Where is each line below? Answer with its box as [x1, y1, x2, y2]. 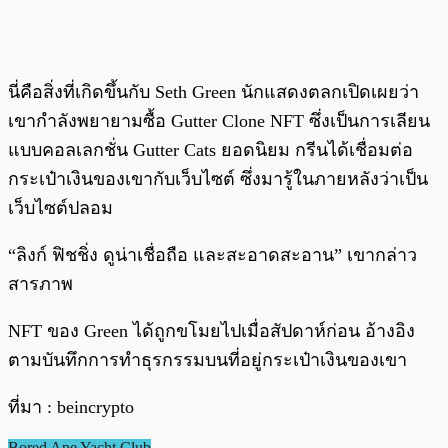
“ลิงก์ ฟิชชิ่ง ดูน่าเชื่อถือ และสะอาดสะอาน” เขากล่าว [8, 244, 417, 265]
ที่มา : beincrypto [8, 396, 134, 417]
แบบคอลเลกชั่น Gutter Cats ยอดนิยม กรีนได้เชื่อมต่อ [8, 139, 413, 160]
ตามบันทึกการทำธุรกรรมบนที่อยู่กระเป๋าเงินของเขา [8, 349, 407, 370]
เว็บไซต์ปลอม [8, 197, 113, 218]
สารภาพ [8, 273, 78, 294]
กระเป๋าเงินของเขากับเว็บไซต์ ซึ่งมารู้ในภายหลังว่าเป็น [8, 168, 428, 189]
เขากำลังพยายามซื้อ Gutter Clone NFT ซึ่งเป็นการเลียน [8, 110, 430, 131]
